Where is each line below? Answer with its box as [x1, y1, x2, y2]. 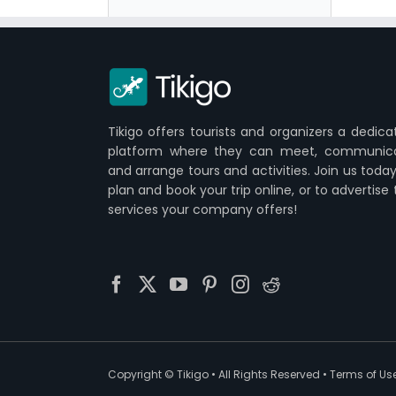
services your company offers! [108, 200, 297, 218]
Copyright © [108, 366, 177, 382]
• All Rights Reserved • [209, 366, 330, 382]
